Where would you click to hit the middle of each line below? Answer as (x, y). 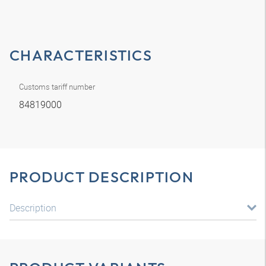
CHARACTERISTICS (81, 55)
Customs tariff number (57, 87)
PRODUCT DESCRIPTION (102, 177)
